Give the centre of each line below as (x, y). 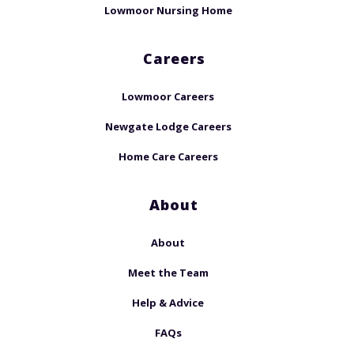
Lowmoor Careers (168, 97)
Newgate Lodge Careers (168, 127)
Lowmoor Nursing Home (168, 11)
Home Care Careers (168, 157)
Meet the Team (168, 273)
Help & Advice (168, 303)
